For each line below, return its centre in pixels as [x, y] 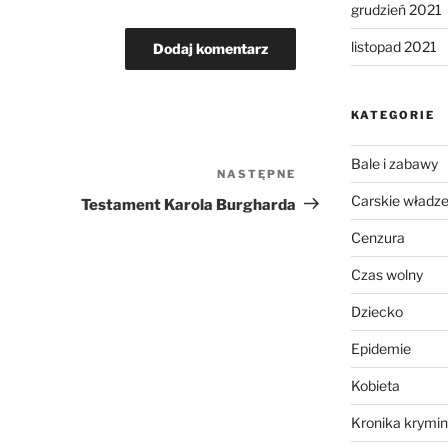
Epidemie [380, 349]
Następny [333, 176]
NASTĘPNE [257, 173]
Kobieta [375, 386]
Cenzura [377, 238]
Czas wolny [386, 275]
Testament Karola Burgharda [189, 204]
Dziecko [376, 312]
